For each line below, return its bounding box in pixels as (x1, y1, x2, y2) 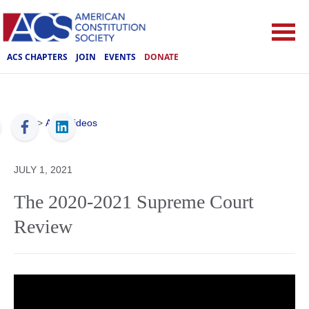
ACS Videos (46, 117, 97, 128)
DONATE (144, 50, 179, 63)
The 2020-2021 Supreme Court (14, 191, 254, 212)
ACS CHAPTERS (7, 50, 68, 63)
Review (14, 216, 72, 237)
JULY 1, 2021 (14, 164, 72, 175)
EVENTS (104, 50, 136, 63)
